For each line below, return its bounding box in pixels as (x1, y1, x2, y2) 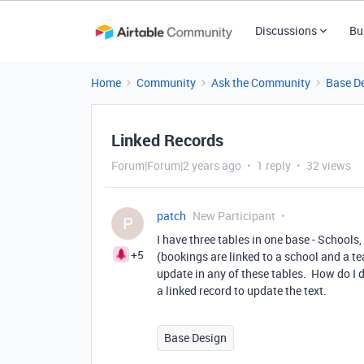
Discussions (254, 23, 317, 38)
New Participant (193, 208, 275, 223)
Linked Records (111, 129, 223, 151)
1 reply (257, 158, 291, 173)
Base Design (164, 330, 227, 345)
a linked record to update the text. (157, 283, 327, 298)
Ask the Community (211, 75, 310, 90)
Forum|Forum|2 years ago (111, 158, 241, 173)
